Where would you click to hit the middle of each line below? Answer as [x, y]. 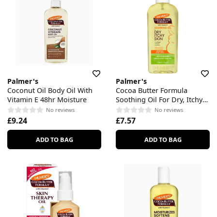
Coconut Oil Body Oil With [50, 91]
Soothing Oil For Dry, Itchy [159, 100]
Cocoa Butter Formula [152, 91]
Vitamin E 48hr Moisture [47, 100]
